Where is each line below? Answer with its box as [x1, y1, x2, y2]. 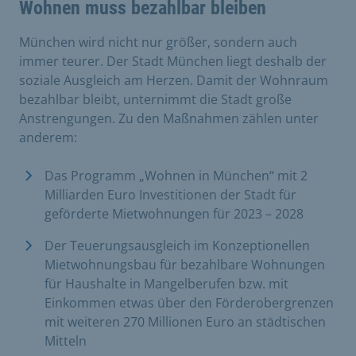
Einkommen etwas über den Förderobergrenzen [44, 293, 334, 311]
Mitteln [44, 331, 87, 350]
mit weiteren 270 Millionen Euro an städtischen [44, 312, 326, 331]
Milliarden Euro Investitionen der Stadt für [44, 185, 296, 203]
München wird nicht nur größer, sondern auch [19, 33, 297, 51]
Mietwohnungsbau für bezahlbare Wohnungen [44, 255, 325, 273]
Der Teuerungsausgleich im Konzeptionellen [44, 236, 310, 254]
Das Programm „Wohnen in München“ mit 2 [44, 166, 308, 184]
